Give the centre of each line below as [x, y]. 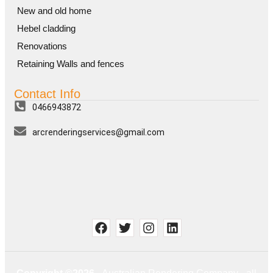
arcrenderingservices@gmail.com [98, 132]
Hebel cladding [46, 28]
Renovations [42, 46]
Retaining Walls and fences [71, 63]
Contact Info [47, 94]
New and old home [54, 10]
